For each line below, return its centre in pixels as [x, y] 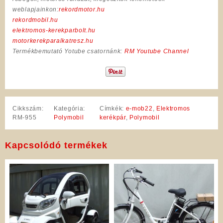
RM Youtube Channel [157, 51]
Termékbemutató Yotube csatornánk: [68, 51]
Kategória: [70, 109]
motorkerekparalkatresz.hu [53, 41]
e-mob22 [139, 109]
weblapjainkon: [36, 9]
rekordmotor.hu [82, 9]
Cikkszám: [28, 109]
